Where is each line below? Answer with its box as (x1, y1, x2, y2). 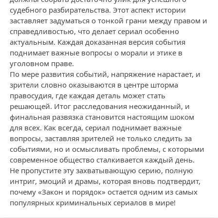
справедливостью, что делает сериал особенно (10, 26, 179, 36)
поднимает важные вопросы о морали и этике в (10, 48, 182, 57)
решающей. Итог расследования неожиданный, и (10, 101, 190, 111)
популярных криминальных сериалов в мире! (10, 198, 176, 207)
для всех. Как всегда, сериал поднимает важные (10, 123, 182, 132)
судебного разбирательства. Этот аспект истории (10, 5, 186, 15)
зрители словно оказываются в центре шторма (10, 80, 178, 90)
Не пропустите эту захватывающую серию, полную (10, 165, 193, 175)
